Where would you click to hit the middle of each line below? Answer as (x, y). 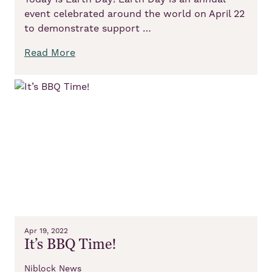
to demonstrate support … (88, 28)
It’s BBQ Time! (70, 244)
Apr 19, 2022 (46, 231)
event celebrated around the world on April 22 (134, 14)
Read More (50, 53)
